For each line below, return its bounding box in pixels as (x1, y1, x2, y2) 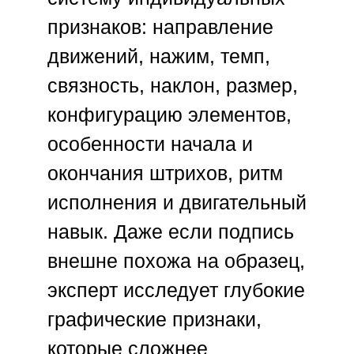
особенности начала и (47, 133, 253, 156)
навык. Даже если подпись (47, 220, 294, 243)
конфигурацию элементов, (47, 104, 292, 126)
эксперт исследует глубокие (47, 279, 305, 302)
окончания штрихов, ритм (47, 162, 283, 185)
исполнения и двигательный (47, 191, 307, 214)
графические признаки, (47, 308, 262, 331)
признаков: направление (47, 16, 273, 39)
